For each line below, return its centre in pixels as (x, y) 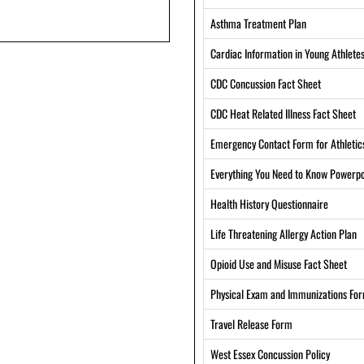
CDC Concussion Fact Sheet (266, 83)
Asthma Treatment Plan (258, 23)
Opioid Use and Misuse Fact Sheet (279, 264)
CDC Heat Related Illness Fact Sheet (283, 113)
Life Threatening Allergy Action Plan (284, 234)
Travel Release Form (251, 324)
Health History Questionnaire (269, 204)
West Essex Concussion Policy (270, 354)
